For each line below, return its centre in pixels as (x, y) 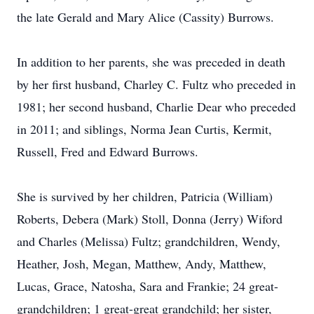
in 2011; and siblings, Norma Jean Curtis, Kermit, (144, 129)
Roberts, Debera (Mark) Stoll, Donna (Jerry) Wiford (150, 219)
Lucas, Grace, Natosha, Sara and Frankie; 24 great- (148, 286)
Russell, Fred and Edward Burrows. (108, 151)
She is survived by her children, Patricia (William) (145, 196)
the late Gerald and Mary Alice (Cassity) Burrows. (145, 17)
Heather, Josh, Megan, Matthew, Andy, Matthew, (142, 264)
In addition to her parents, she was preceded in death (151, 62)
